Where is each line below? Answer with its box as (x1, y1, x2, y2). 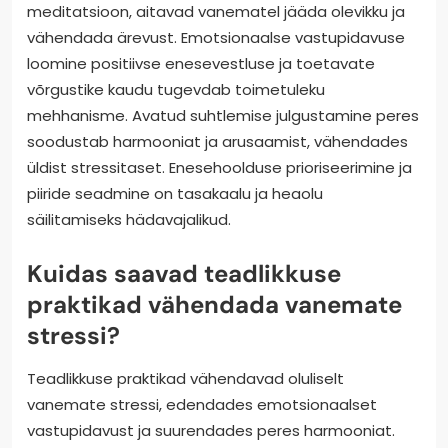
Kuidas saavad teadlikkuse (27, 258, 341, 290)
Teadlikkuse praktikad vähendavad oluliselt (27, 368, 344, 390)
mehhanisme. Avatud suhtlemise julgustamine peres (27, 105, 419, 127)
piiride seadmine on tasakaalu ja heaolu (27, 183, 323, 205)
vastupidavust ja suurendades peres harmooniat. (27, 420, 395, 442)
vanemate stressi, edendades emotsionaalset (27, 394, 377, 416)
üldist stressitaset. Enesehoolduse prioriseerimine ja (27, 157, 412, 179)
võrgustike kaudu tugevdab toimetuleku (27, 79, 325, 101)
